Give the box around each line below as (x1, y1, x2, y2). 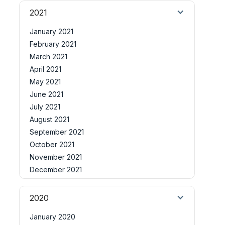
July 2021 (30, 102, 60, 111)
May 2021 (30, 77, 61, 86)
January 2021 (30, 27, 73, 36)
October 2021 (30, 140, 74, 149)
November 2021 (30, 153, 82, 161)
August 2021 (30, 115, 69, 124)
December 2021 (30, 165, 82, 174)
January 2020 (30, 212, 75, 221)
